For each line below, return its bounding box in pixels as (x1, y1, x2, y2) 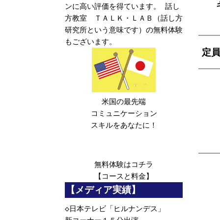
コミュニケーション (90, 109, 157, 118)
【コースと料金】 (94, 172, 153, 181)
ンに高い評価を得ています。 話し (65, 2, 180, 11)
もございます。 (65, 37, 116, 47)
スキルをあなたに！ (90, 121, 157, 130)
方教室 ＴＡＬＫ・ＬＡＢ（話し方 (65, 14, 183, 23)
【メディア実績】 (66, 184, 140, 196)
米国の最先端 (102, 97, 146, 107)
